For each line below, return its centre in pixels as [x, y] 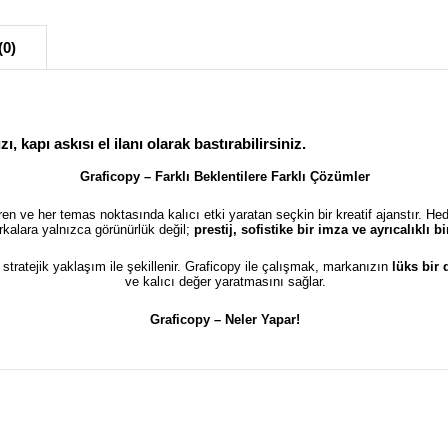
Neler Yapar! [262, 319]
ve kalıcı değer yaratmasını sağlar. [225, 282]
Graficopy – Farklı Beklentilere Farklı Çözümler [225, 177]
